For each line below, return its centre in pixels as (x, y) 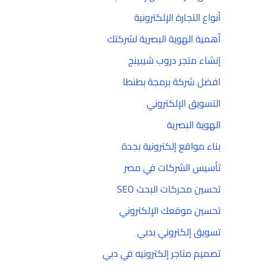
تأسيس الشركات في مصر (172, 167)
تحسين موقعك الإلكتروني (170, 210)
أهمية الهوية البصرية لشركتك (164, 39)
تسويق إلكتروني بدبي (179, 232)
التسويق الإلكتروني (184, 103)
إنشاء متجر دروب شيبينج (174, 60)
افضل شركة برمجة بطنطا (172, 82)
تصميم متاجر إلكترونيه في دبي (162, 253)
